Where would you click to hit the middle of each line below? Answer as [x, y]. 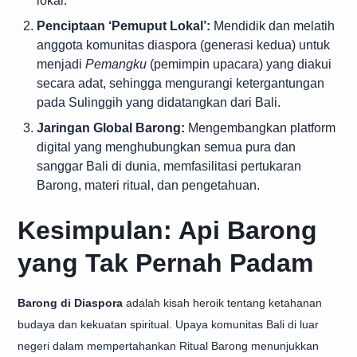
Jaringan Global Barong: [111, 128]
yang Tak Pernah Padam [165, 263]
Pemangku [116, 64]
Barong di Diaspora [70, 303]
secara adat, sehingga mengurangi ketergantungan [180, 83]
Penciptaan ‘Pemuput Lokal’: [124, 26]
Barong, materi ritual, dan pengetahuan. [148, 185]
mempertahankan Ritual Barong [167, 346]
